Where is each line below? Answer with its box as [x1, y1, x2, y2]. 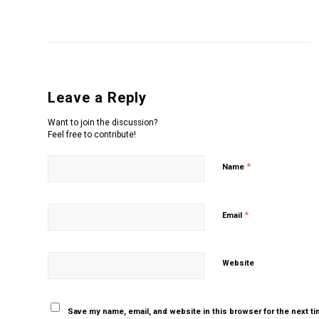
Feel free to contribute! [48, 129, 136, 140]
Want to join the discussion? [48, 117, 157, 127]
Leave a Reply [48, 88, 147, 106]
